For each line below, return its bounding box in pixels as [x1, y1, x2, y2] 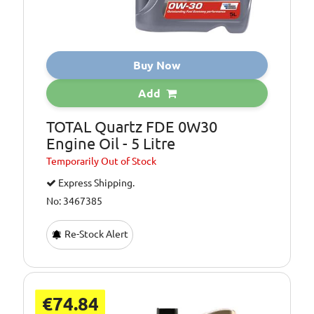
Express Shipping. [56, 177, 135, 189]
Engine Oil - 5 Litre [46, 134, 176, 152]
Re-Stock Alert [62, 228, 129, 240]
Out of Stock [101, 155, 157, 167]
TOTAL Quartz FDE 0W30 [46, 117, 218, 135]
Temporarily [46, 155, 102, 167]
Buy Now [133, 58, 181, 71]
